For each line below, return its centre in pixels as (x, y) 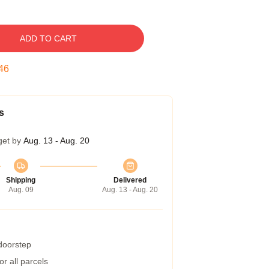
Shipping (21, 180)
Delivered (130, 180)
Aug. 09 (21, 190)
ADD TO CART (48, 38)
